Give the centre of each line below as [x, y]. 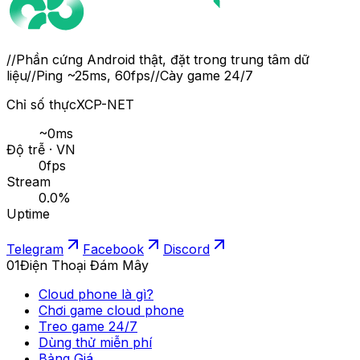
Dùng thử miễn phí [95, 343]
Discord [186, 250]
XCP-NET [105, 105]
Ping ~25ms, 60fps [93, 76]
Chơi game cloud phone [111, 311]
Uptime [28, 214]
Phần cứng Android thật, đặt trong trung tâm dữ [163, 60]
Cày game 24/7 [207, 76]
